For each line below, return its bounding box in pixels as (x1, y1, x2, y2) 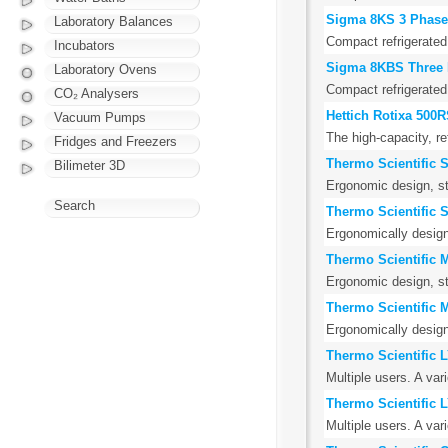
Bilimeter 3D (54, 158, 125, 173)
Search (54, 198, 95, 213)
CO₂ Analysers (54, 86, 139, 101)
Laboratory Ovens (54, 62, 157, 77)
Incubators (54, 38, 115, 53)
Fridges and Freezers (54, 134, 177, 149)
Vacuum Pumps (54, 110, 146, 125)
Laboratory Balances (54, 14, 173, 29)
